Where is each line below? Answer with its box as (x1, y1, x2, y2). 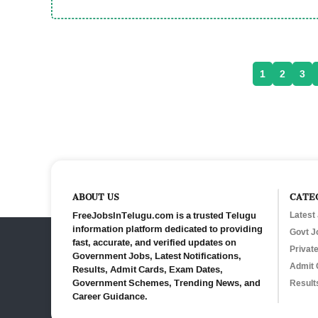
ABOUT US (72, 184, 119, 206)
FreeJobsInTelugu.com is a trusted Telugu (72, 207, 256, 224)
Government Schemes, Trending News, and (72, 274, 261, 291)
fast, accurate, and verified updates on (72, 234, 236, 251)
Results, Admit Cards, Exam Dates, (72, 261, 223, 278)
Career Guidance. (72, 287, 148, 305)
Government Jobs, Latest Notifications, (72, 247, 241, 264)
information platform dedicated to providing (72, 220, 263, 237)
